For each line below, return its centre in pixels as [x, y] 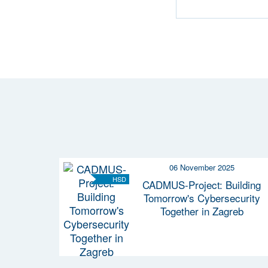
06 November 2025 [202, 167]
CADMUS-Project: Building [202, 184]
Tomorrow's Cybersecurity [202, 197]
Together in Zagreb [202, 211]
